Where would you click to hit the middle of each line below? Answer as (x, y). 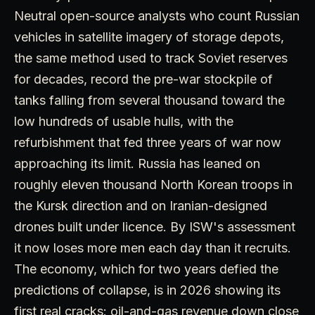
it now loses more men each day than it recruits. (153, 247)
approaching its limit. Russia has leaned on (137, 163)
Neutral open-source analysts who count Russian (157, 15)
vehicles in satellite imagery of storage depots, (149, 37)
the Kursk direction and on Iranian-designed (141, 205)
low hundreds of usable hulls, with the (124, 121)
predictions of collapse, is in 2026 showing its (147, 290)
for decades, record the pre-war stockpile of (143, 79)
